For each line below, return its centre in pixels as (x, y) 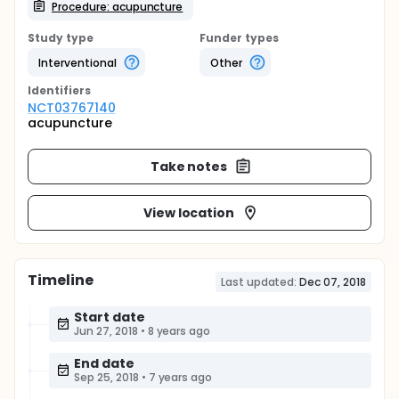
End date (104, 363)
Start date (110, 317)
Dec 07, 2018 (333, 282)
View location (189, 212)
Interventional (77, 62)
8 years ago (179, 331)
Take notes (189, 166)
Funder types (239, 38)
